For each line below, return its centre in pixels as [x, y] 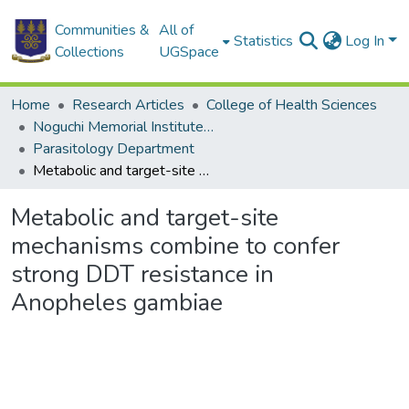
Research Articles [128, 105]
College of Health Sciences [292, 105]
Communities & [102, 30]
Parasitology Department [114, 149]
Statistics [264, 41]
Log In [367, 41]
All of [177, 30]
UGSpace [189, 52]
